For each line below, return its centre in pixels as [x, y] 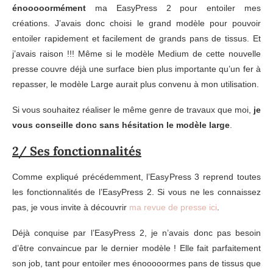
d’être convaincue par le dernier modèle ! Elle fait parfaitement [136, 248]
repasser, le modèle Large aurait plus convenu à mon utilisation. [136, 84]
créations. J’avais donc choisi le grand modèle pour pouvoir [136, 23]
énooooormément [49, 8]
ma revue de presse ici [173, 207]
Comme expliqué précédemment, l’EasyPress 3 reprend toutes [136, 176]
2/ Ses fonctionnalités [77, 151]
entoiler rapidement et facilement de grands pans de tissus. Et [136, 38]
